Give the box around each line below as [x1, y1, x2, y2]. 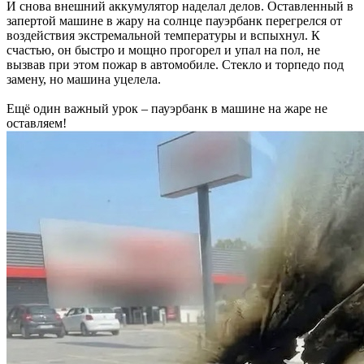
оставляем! [6, 116, 67, 130]
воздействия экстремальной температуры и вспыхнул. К [6, 28, 320, 42]
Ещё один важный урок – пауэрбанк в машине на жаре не [6, 102, 327, 115]
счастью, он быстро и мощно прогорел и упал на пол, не [6, 43, 320, 57]
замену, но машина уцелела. [6, 72, 161, 86]
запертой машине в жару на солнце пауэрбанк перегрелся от [6, 14, 342, 28]
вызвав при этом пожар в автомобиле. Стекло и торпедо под [6, 58, 344, 71]
